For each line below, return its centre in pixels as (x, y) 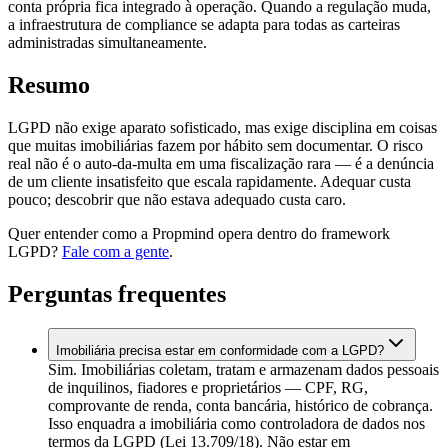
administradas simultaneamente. (107, 42)
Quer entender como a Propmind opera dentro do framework (199, 233)
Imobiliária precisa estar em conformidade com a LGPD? (220, 350)
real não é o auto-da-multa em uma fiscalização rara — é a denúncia (221, 163)
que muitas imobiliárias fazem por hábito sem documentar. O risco (215, 145)
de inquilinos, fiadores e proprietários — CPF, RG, (208, 387)
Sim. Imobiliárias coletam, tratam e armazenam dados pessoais (243, 369)
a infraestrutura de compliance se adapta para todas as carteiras (204, 24)
